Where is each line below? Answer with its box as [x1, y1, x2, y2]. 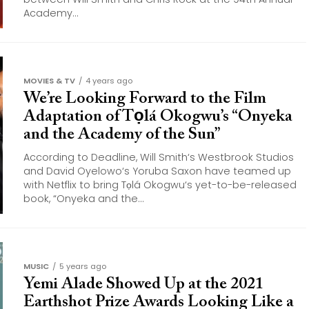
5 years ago [59, 261, 106, 272]
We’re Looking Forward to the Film [23, 90, 266, 107]
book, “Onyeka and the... [23, 192, 144, 206]
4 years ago [86, 75, 132, 86]
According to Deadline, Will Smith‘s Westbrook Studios [23, 150, 294, 164]
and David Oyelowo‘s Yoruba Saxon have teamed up [23, 164, 291, 178]
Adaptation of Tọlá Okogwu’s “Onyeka [23, 108, 292, 125]
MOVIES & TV [23, 75, 75, 86]
